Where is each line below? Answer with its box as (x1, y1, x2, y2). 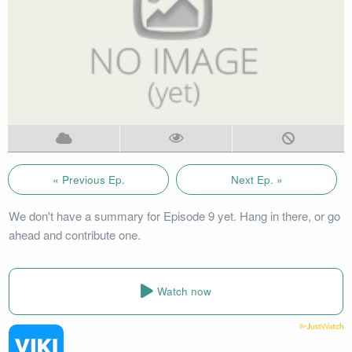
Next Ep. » (230, 171, 283, 187)
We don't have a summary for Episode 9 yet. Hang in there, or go (8, 207, 340, 224)
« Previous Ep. (52, 171, 125, 187)
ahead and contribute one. (8, 225, 141, 243)
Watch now (157, 284, 211, 299)
